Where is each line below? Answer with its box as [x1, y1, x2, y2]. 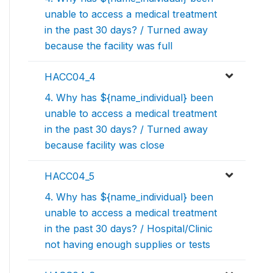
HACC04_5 [44, 170, 94, 183]
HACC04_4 [44, 71, 96, 83]
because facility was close [44, 139, 165, 152]
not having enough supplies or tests [44, 238, 210, 251]
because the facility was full [44, 40, 172, 52]
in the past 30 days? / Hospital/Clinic [44, 222, 213, 235]
